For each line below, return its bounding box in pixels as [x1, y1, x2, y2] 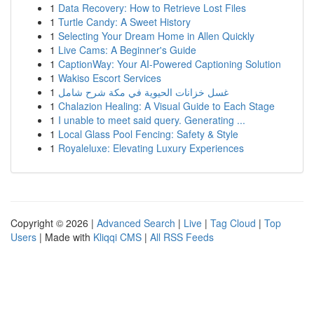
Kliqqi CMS [93, 230, 142, 244]
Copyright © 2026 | [11, 216, 97, 230]
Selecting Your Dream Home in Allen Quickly [58, 29, 254, 43]
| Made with [36, 230, 93, 244]
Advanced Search [97, 216, 175, 230]
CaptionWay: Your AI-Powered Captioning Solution [58, 57, 281, 71]
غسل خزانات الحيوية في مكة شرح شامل [58, 85, 228, 99]
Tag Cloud [210, 216, 256, 230]
